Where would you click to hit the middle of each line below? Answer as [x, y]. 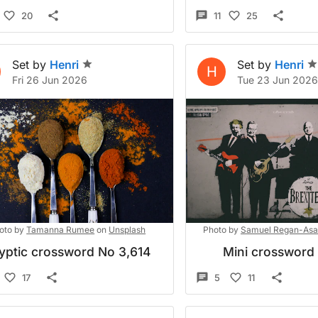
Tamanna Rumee [61, 230]
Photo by [220, 230]
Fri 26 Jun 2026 [50, 80]
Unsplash [127, 230]
